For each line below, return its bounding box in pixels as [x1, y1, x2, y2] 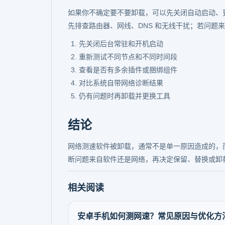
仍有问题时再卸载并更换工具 [79, 92, 170, 100]
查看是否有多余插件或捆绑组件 [79, 66, 177, 74]
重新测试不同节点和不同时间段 [79, 53, 177, 61]
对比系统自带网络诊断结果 [79, 79, 163, 87]
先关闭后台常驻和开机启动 [79, 40, 163, 48]
